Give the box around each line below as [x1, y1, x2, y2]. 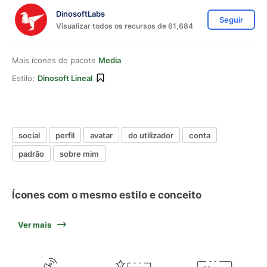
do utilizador [128, 130, 173, 140]
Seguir [219, 15, 243, 24]
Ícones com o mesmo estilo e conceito [12, 189, 201, 201]
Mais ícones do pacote [12, 55, 98, 65]
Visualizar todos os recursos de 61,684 [56, 21, 193, 30]
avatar [90, 130, 113, 140]
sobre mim [60, 148, 99, 159]
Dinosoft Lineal [38, 73, 92, 83]
